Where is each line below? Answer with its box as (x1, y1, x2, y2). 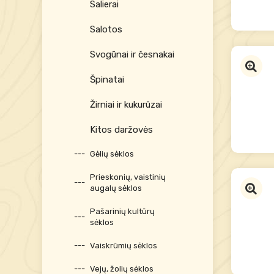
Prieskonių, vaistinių (89, 172, 166, 182)
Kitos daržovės (89, 124, 153, 135)
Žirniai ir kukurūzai (89, 99, 162, 110)
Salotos (89, 24, 122, 35)
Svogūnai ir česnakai (89, 49, 174, 60)
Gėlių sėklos (89, 149, 134, 158)
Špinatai (89, 74, 124, 85)
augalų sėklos (89, 183, 142, 193)
